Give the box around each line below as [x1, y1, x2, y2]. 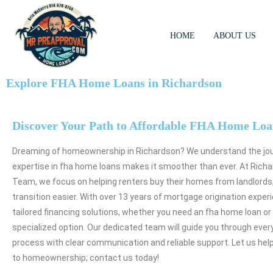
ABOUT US [213, 30, 257, 40]
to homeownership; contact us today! [12, 253, 159, 263]
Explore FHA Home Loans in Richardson [6, 76, 222, 90]
